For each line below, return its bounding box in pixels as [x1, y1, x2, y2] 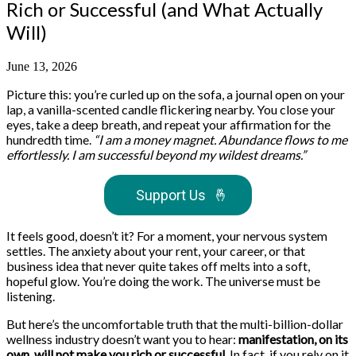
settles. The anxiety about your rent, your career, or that [6, 242, 305, 258]
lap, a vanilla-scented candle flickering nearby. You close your [6, 101, 335, 117]
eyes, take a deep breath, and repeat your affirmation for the [6, 116, 331, 132]
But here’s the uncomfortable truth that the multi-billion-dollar [6, 315, 343, 331]
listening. [6, 288, 55, 304]
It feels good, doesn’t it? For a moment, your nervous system [6, 227, 327, 243]
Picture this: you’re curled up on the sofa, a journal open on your [6, 86, 345, 102]
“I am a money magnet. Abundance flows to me [94, 131, 347, 147]
